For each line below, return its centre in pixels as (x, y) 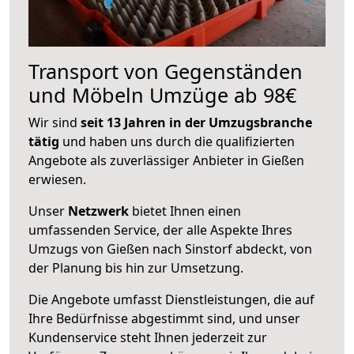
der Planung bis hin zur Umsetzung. (136, 267)
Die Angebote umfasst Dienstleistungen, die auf (171, 299)
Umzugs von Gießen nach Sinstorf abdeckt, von (170, 249)
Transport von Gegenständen (166, 71)
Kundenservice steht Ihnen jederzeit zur (148, 337)
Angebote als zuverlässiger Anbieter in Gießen (166, 160)
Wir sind (55, 122)
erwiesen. (57, 179)
